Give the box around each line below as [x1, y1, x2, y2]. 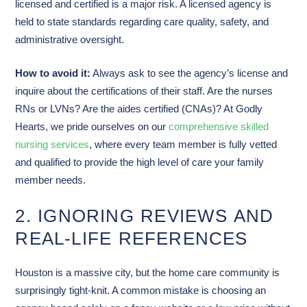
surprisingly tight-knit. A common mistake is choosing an [15, 285, 267, 297]
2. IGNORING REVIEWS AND [15, 206, 274, 227]
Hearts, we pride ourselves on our [15, 121, 169, 132]
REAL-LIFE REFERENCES [15, 228, 248, 249]
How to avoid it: [15, 67, 91, 79]
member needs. [15, 174, 86, 186]
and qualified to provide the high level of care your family [15, 156, 265, 168]
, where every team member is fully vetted [89, 138, 278, 150]
